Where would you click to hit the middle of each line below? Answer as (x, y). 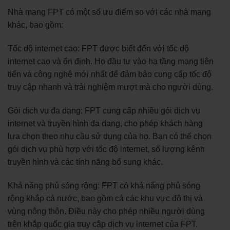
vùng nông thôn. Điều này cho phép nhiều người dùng (106, 211)
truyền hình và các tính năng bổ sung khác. (85, 162)
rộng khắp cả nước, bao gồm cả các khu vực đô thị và (105, 198)
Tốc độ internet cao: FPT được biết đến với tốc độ (98, 48)
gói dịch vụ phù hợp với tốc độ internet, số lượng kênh (106, 149)
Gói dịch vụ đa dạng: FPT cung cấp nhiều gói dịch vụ (104, 110)
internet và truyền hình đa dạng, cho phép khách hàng (105, 123)
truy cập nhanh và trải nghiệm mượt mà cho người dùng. (110, 87)
